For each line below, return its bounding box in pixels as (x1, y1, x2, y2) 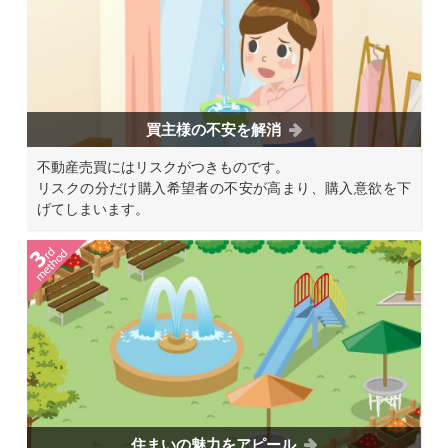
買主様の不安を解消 (146, 121, 281, 139)
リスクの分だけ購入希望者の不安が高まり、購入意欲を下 (37, 180, 411, 197)
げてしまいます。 (37, 201, 149, 218)
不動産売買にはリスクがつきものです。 (37, 159, 289, 176)
